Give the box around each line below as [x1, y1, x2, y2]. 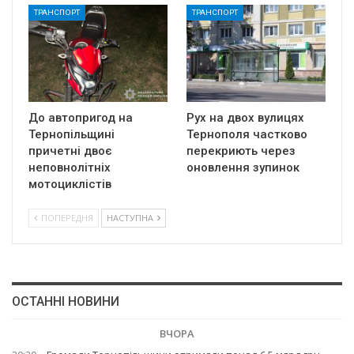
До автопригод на [28, 111, 133, 126]
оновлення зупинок [186, 160, 299, 175]
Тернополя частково [186, 127, 307, 142]
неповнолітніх [28, 160, 111, 175]
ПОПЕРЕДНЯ [39, 212, 93, 224]
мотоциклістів [28, 177, 111, 192]
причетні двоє [28, 144, 112, 159]
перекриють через [186, 144, 296, 159]
